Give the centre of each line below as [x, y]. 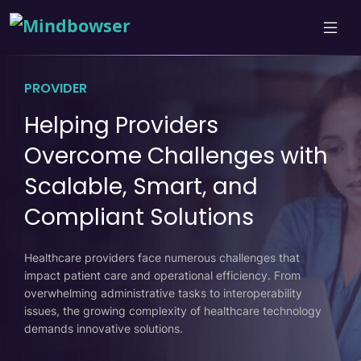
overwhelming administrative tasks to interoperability [163, 293]
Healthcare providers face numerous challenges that [162, 257]
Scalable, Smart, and [141, 187]
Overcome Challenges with [176, 156]
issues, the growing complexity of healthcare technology [173, 311]
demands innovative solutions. [104, 328]
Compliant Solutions [139, 217]
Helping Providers [121, 125]
